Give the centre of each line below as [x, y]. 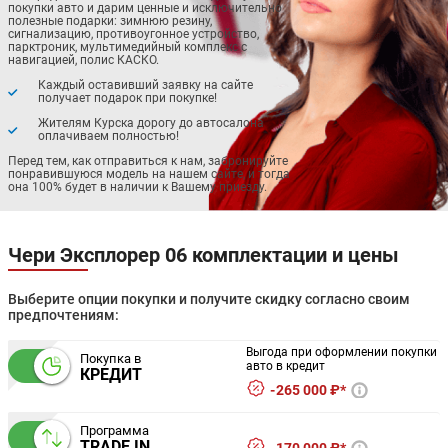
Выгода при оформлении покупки [341, 352]
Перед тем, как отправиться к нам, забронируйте [148, 161]
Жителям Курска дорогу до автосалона [151, 123]
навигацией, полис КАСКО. [83, 60]
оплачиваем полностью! [108, 136]
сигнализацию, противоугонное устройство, [133, 34]
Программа [114, 430]
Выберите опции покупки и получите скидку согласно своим [209, 299]
